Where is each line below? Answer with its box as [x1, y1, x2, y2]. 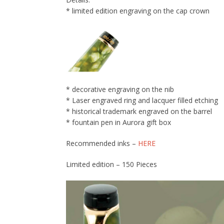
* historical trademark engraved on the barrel [66, 106, 212, 116]
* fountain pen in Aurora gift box [66, 117, 171, 127]
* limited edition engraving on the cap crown [66, 6, 209, 15]
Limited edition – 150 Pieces [66, 159, 157, 169]
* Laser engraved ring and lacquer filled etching [66, 95, 218, 105]
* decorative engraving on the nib [66, 84, 174, 94]
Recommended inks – [66, 138, 138, 148]
